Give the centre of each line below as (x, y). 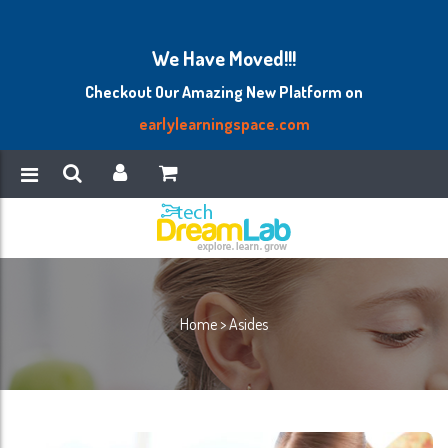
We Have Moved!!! (224, 58)
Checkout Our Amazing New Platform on (224, 92)
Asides (248, 324)
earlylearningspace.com (224, 124)
